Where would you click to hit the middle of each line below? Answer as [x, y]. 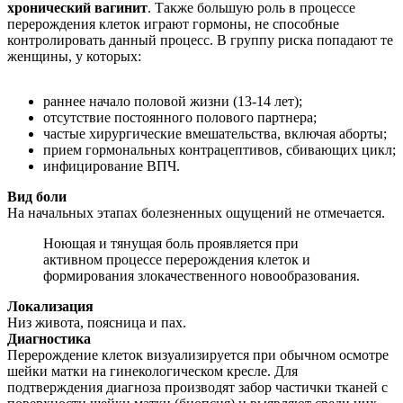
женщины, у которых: [74, 57]
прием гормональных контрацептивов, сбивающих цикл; [219, 150]
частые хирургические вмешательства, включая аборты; [215, 134]
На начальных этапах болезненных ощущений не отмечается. [196, 213]
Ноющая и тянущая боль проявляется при [171, 244]
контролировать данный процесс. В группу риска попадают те [200, 40]
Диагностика [49, 339]
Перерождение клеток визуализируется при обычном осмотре [198, 355]
